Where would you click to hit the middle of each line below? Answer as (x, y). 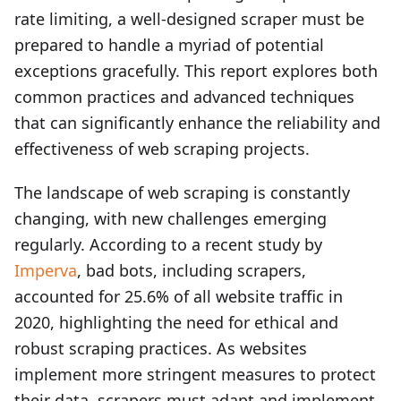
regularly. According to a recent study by (168, 244)
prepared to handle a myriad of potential (169, 45)
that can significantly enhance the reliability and (197, 123)
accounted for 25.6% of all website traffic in (179, 296)
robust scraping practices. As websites (161, 348)
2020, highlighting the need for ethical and (176, 322)
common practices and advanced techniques (184, 97)
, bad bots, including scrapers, (192, 270)
